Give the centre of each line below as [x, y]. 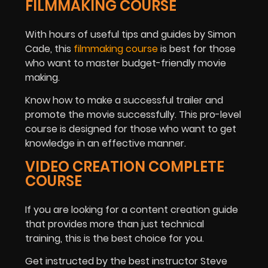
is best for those [197, 48]
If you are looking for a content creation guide [132, 209]
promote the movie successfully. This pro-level [133, 115]
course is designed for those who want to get [131, 129]
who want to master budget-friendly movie [126, 63]
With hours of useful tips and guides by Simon [130, 34]
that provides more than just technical [115, 224]
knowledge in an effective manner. [106, 144]
